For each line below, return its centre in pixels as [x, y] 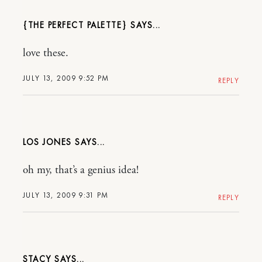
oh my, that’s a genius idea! [81, 170]
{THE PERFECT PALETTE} [75, 25]
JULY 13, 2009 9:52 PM [66, 78]
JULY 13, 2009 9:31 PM [66, 195]
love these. [46, 53]
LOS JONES [47, 142]
